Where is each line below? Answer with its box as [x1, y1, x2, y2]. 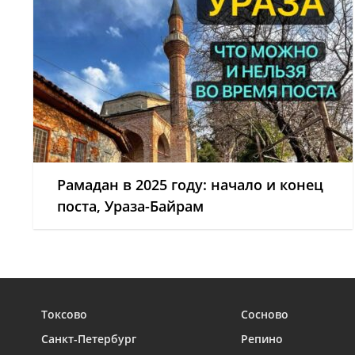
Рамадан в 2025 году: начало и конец [57, 175, 323, 194]
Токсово [41, 307, 87, 322]
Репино [241, 331, 283, 346]
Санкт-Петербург [41, 331, 136, 346]
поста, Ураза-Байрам [57, 197, 204, 216]
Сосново [241, 307, 288, 322]
